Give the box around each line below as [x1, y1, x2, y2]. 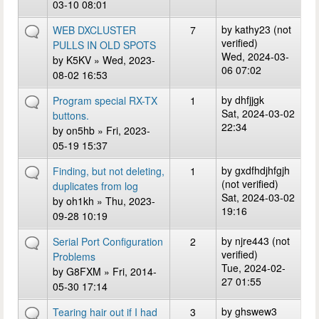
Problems [53, 249, 95, 263]
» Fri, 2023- [95, 123, 150, 137]
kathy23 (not [235, 22, 291, 36]
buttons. [53, 108, 89, 122]
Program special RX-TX [53, 93, 157, 108]
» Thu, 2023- [94, 194, 155, 208]
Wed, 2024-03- [221, 49, 289, 63]
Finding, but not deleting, [53, 164, 164, 178]
